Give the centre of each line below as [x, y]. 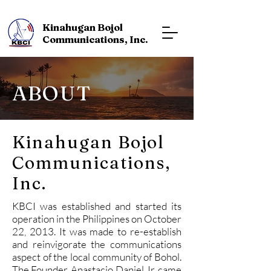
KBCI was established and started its [97, 206]
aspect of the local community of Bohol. [97, 257]
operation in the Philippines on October [97, 219]
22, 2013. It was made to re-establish [97, 231]
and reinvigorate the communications [97, 244]
